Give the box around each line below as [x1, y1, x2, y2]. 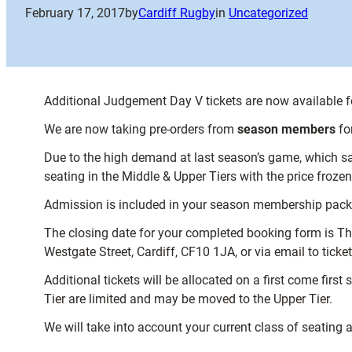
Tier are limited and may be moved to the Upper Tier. [44, 291, 332, 306]
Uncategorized [229, 5, 308, 21]
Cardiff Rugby [138, 5, 215, 21]
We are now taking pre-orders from [44, 122, 237, 137]
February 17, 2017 [25, 5, 125, 21]
